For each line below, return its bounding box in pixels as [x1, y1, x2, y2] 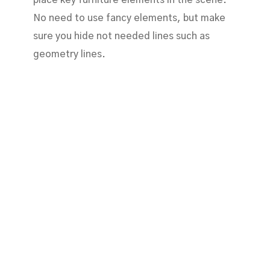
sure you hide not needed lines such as [33, 31, 210, 41]
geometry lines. [33, 49, 105, 59]
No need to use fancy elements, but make [33, 13, 225, 23]
